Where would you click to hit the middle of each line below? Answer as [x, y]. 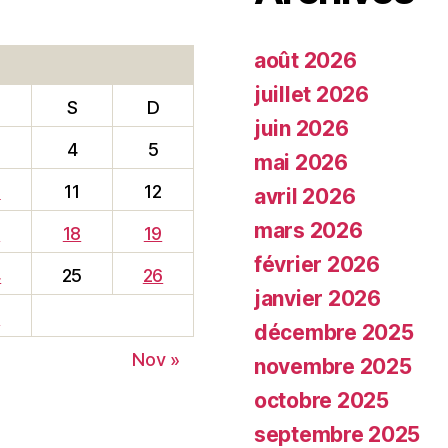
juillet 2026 [311, 94]
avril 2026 [305, 196]
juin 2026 [301, 128]
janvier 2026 [317, 298]
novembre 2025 [333, 366]
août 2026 [305, 60]
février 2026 [317, 264]
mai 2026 [301, 162]
